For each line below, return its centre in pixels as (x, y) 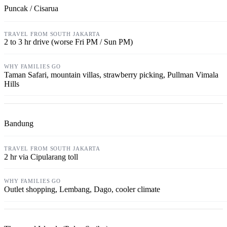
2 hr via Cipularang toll (41, 157)
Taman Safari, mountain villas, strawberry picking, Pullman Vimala (111, 74)
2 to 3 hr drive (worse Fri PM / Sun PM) (68, 42)
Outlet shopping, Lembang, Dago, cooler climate (82, 190)
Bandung (19, 123)
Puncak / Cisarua (31, 9)
